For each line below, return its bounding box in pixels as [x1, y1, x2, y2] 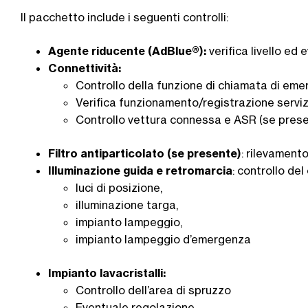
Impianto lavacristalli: [48, 265, 166, 280]
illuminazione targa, [76, 197, 178, 212]
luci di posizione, [76, 180, 162, 195]
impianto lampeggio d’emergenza [76, 232, 254, 246]
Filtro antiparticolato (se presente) [48, 146, 241, 160]
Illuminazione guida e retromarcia [48, 163, 232, 177]
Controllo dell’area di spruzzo [76, 283, 231, 297]
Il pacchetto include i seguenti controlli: [21, 10, 231, 24]
